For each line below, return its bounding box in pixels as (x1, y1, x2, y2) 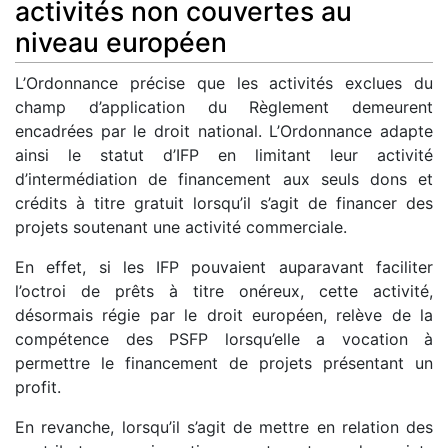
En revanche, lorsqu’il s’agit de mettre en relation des (15, 417, 433, 438)
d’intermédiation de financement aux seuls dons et (15, 169, 433, 190)
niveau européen (15, 25, 227, 58)
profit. (15, 377, 61, 398)
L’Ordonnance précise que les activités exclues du (15, 73, 433, 94)
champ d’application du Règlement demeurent (15, 97, 433, 118)
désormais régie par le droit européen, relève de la (15, 305, 433, 326)
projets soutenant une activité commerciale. (15, 217, 347, 238)
